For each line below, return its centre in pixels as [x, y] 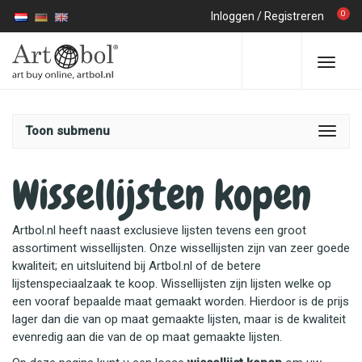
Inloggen [233, 16]
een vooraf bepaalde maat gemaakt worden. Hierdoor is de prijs [181, 301]
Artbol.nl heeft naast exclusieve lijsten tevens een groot [159, 230]
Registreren [294, 16]
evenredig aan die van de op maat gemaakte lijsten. [147, 337]
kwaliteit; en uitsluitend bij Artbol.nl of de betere [137, 266]
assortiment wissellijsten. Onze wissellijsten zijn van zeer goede [181, 248]
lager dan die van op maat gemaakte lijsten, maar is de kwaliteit [179, 319]
